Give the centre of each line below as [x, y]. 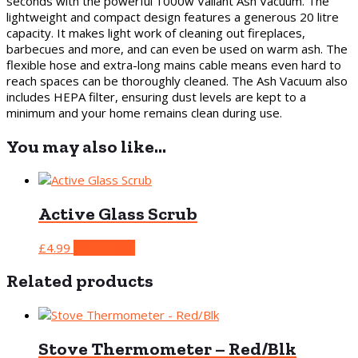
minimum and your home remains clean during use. [144, 112]
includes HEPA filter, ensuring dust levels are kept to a [156, 96]
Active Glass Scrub [118, 213]
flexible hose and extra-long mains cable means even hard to [174, 64]
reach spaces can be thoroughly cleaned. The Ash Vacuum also [177, 80]
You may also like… [86, 146]
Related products [80, 281]
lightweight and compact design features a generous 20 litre [173, 16]
